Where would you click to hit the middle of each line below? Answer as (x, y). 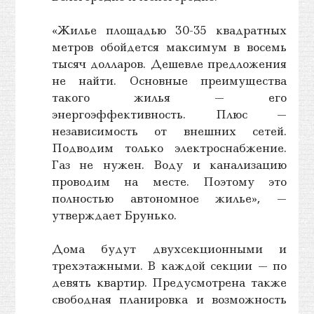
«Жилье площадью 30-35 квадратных (169, 30)
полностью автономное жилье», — (169, 198)
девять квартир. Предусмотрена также (169, 282)
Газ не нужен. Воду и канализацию (169, 164)
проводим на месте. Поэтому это (169, 181)
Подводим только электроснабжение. (169, 148)
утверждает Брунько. (114, 215)
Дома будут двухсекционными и (169, 248)
